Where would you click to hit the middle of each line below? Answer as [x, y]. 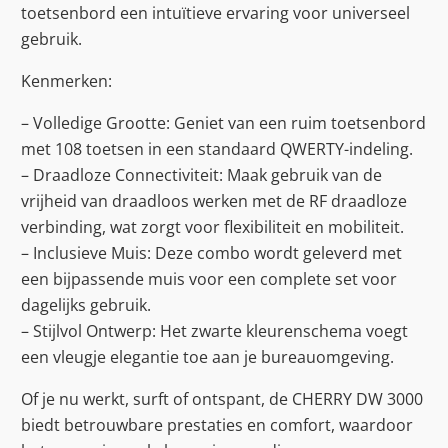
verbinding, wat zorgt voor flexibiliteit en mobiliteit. [212, 227]
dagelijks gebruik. [86, 305]
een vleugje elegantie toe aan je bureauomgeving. [207, 357]
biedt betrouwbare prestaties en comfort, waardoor [217, 425]
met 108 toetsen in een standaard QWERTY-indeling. [217, 149]
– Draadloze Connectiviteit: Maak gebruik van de [201, 175]
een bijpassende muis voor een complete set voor [209, 279]
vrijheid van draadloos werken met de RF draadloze [214, 201]
